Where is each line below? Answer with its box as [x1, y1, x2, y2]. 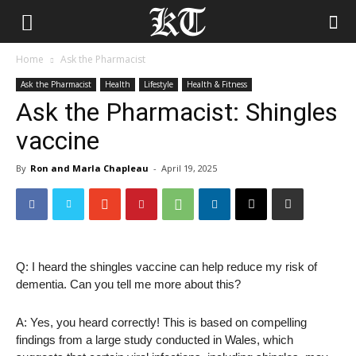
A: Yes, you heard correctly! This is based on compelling [16, 315, 307, 329]
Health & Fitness [187, 79, 247, 90]
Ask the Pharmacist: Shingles [16, 97, 338, 127]
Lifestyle [144, 79, 173, 90]
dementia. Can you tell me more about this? [16, 277, 241, 291]
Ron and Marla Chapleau [30, 162, 149, 174]
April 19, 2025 [161, 162, 217, 174]
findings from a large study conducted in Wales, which [16, 333, 293, 346]
